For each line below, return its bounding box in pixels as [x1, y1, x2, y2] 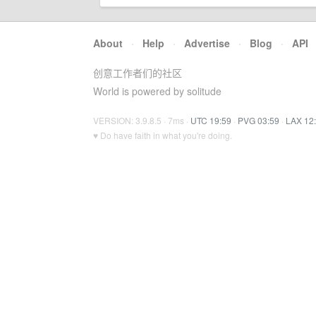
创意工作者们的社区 [93, 66, 182, 80]
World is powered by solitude [93, 84, 221, 98]
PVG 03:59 [238, 114, 279, 126]
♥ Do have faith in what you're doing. [93, 129, 232, 141]
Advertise [184, 36, 230, 50]
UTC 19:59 [190, 114, 231, 126]
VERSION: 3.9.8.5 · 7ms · [93, 114, 190, 126]
